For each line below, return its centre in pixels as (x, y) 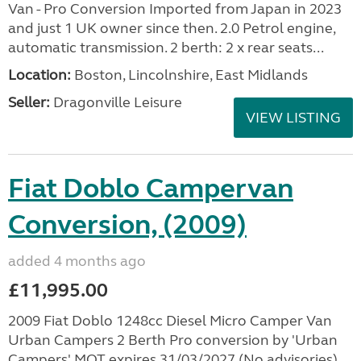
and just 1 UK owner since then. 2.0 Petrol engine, (172, 28)
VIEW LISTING (293, 118)
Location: (39, 75)
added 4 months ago (77, 261)
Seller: (29, 102)
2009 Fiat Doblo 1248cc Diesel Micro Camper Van (170, 321)
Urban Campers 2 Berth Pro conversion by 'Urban (173, 340)
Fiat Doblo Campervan (151, 189)
